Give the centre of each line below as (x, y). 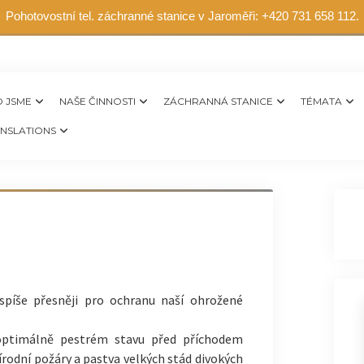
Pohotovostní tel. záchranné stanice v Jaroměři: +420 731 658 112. (182, 16)
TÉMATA (321, 101)
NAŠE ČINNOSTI (97, 101)
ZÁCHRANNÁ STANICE (218, 101)
